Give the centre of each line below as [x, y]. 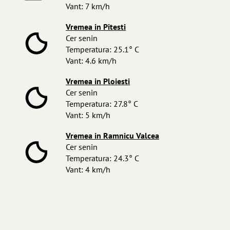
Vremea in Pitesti [96, 27]
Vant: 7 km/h [88, 6]
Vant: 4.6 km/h [91, 61]
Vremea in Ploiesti [98, 81]
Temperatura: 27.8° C [102, 104]
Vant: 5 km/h [88, 115]
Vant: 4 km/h [88, 169]
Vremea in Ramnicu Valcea [112, 136]
